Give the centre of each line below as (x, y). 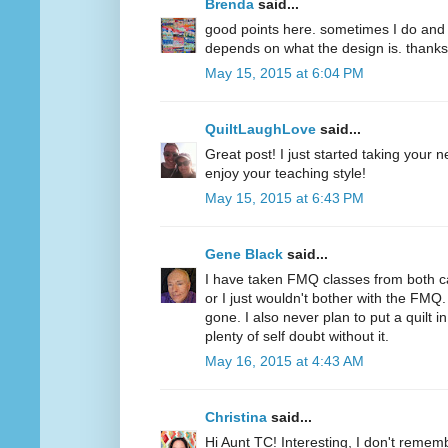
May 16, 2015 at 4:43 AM (284, 361)
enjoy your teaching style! (285, 173)
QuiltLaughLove (260, 129)
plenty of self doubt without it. (297, 336)
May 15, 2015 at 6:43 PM (284, 198)
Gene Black (244, 254)
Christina (236, 417)
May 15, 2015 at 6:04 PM (284, 73)
